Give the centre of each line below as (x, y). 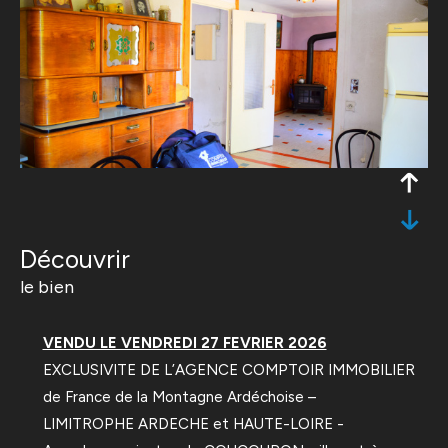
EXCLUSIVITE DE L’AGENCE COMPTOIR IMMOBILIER (228, 369)
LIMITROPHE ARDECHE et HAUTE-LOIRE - (193, 423)
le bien (47, 286)
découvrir (83, 258)
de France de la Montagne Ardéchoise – (179, 396)
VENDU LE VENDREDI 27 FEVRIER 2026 (184, 342)
